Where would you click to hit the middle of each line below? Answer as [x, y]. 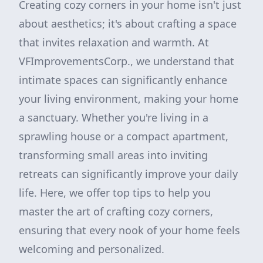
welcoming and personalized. [92, 249]
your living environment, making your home [129, 99]
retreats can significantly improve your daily [128, 174]
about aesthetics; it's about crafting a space [128, 23]
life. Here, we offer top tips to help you [115, 193]
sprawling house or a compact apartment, [124, 136]
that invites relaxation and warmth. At [114, 42]
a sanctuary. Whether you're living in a [114, 117]
